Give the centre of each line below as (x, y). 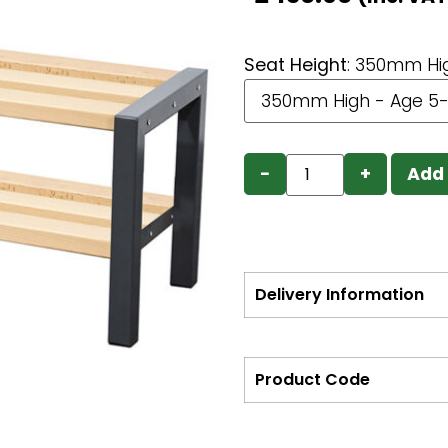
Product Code (312, 379)
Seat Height (295, 65)
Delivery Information (339, 294)
